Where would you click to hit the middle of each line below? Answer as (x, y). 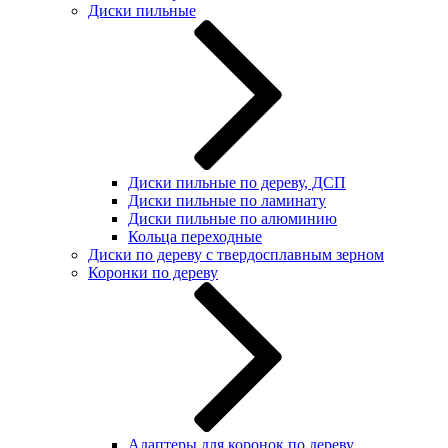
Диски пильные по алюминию (232, 218)
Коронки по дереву (153, 272)
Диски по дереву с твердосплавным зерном (236, 254)
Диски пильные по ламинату (227, 200)
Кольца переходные (195, 236)
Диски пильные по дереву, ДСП (237, 182)
